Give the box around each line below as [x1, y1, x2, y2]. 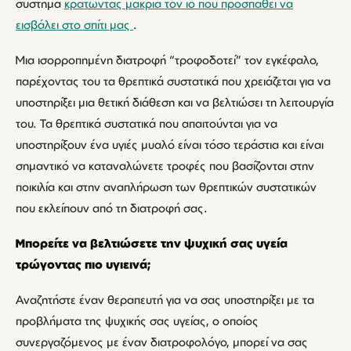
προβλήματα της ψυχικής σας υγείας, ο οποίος [16, 313, 259, 328]
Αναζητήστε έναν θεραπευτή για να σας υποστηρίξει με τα [16, 292, 314, 307]
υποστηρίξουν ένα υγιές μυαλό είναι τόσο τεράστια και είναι [16, 137, 324, 152]
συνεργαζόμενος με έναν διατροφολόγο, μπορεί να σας [16, 335, 308, 349]
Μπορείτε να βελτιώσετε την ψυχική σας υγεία [16, 236, 288, 251]
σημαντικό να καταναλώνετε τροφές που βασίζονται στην [16, 158, 314, 173]
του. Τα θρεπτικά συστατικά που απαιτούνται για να [16, 116, 277, 131]
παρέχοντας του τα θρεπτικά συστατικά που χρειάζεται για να [16, 74, 331, 89]
